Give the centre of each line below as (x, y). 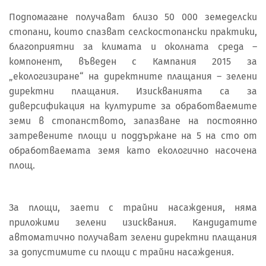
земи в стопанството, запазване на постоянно (133, 121)
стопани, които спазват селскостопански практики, (133, 32)
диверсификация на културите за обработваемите (133, 106)
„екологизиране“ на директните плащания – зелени (133, 77)
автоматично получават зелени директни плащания (133, 237)
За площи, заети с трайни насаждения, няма (133, 208)
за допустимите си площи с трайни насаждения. (121, 252)
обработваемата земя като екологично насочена (133, 151)
